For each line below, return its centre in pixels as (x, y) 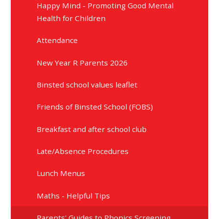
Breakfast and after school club (92, 129)
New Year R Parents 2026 (82, 62)
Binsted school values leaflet (87, 84)
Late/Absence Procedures (83, 151)
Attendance (57, 40)
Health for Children (71, 18)
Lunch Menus (61, 173)
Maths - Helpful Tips (74, 195)
